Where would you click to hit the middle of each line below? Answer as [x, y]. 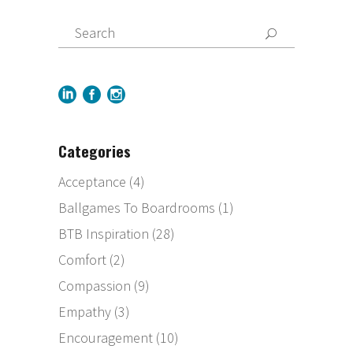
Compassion [95, 286]
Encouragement [106, 338]
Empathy [85, 312]
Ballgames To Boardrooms [137, 208]
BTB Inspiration [104, 234]
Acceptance [92, 182]
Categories [95, 151]
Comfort [82, 260]
